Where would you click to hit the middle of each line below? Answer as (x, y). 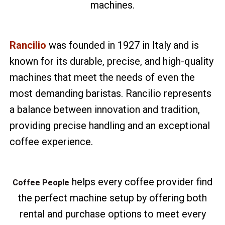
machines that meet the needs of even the (102, 77)
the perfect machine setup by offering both (113, 198)
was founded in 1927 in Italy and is (123, 45)
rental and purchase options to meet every (113, 214)
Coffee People (41, 183)
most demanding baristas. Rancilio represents (111, 93)
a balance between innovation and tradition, (105, 109)
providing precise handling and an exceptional (110, 126)
